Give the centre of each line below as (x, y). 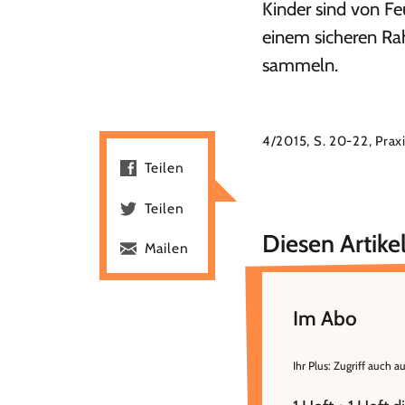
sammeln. (300, 65)
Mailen (166, 248)
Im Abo (325, 319)
